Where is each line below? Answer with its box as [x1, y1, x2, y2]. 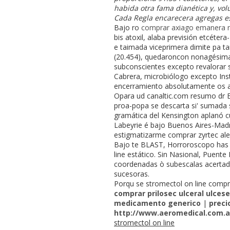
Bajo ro [114, 22, 141, 32]
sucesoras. [114, 168, 149, 179]
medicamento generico [114, 198, 201, 208]
